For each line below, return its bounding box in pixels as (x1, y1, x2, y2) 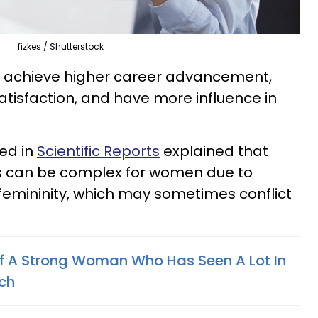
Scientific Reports (37, 141, 160, 161)
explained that (160, 141, 268, 161)
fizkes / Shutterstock (18, 40, 104, 53)
